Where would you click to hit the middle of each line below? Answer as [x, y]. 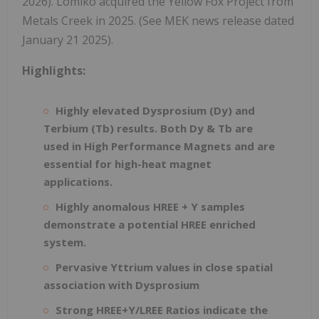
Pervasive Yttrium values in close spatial [164, 267]
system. [65, 242]
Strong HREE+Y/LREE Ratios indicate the [162, 309]
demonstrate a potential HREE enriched [150, 224]
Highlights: [54, 70]
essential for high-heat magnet [127, 163]
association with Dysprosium [121, 284]
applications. [78, 181]
